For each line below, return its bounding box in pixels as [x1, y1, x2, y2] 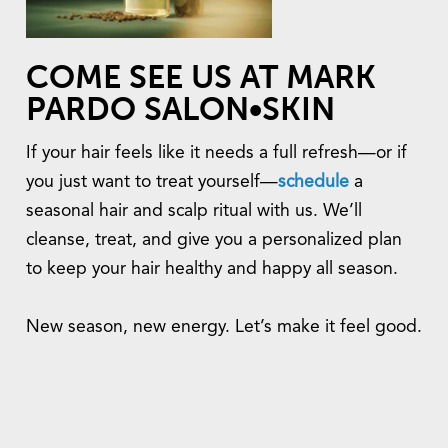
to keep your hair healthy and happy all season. [26, 261, 398, 279]
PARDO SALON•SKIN [26, 89, 335, 128]
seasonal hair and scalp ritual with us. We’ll [26, 203, 362, 221]
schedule [278, 174, 349, 192]
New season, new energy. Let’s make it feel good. [26, 319, 422, 337]
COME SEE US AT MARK [26, 57, 376, 96]
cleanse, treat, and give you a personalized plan [26, 232, 402, 250]
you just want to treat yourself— [26, 174, 278, 192]
